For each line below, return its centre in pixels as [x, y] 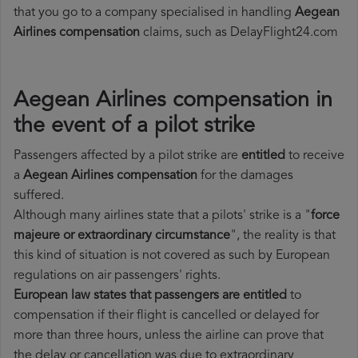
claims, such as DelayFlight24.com [239, 33]
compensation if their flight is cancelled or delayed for [166, 316]
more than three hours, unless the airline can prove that [169, 336]
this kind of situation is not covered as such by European [172, 256]
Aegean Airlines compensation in [173, 101]
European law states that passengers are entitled [150, 296]
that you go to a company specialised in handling [154, 13]
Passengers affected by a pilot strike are [127, 156]
